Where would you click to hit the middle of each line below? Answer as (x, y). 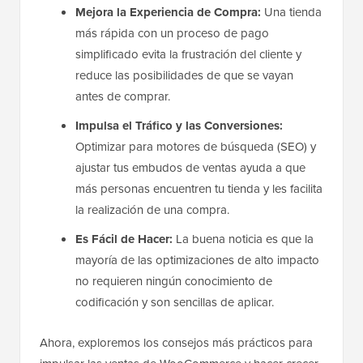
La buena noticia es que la (243, 239)
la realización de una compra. (152, 210)
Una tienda (291, 12)
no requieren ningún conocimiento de (174, 281)
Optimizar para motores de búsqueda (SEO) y (196, 147)
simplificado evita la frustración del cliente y (188, 54)
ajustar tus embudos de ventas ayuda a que (190, 168)
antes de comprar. (123, 96)
